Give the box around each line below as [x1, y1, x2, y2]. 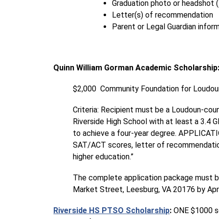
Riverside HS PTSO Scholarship [53, 206, 170, 215]
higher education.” [73, 152, 134, 161]
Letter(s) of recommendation [112, 10, 214, 20]
